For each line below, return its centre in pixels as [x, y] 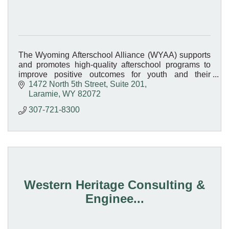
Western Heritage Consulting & [114, 185]
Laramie [43, 94]
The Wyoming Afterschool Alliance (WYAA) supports [114, 55]
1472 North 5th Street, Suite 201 [87, 84]
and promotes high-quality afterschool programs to [114, 64]
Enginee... [114, 198]
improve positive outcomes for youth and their [114, 74]
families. [33, 84]
